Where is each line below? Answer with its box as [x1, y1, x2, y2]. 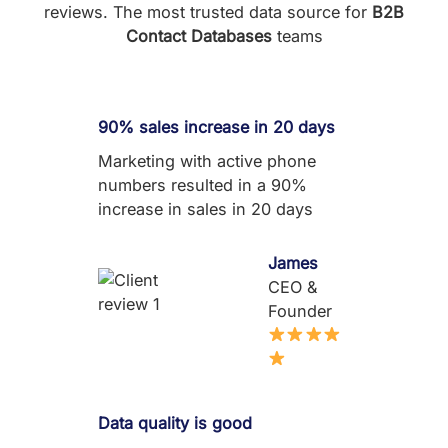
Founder [267, 301, 332, 322]
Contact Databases [125, 25, 272, 46]
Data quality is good [98, 413, 252, 434]
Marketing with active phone [98, 151, 316, 172]
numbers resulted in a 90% [98, 175, 307, 196]
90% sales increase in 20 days [98, 117, 335, 138]
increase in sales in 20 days [98, 199, 313, 220]
